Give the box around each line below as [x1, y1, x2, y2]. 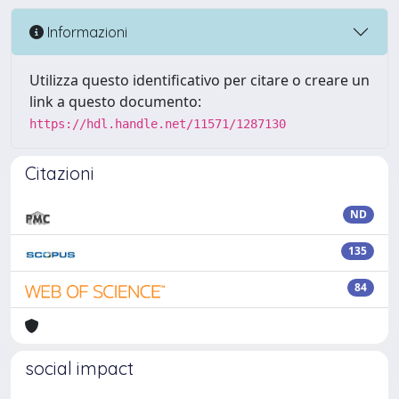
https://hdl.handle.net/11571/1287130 [29, 117, 286, 131]
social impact [25, 357, 134, 379]
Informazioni [44, 22, 127, 41]
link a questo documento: [29, 92, 201, 111]
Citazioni [25, 162, 94, 184]
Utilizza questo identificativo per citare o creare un [29, 70, 370, 90]
